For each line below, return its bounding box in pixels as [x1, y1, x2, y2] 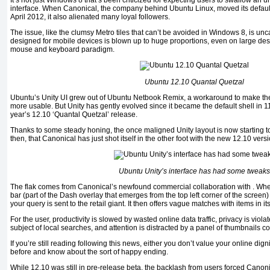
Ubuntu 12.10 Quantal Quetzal [144, 78, 244, 87]
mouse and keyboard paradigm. [10, 45, 115, 54]
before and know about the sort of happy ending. [10, 248, 168, 257]
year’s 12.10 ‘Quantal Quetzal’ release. [10, 110, 137, 119]
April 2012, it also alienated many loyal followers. [10, 13, 170, 22]
